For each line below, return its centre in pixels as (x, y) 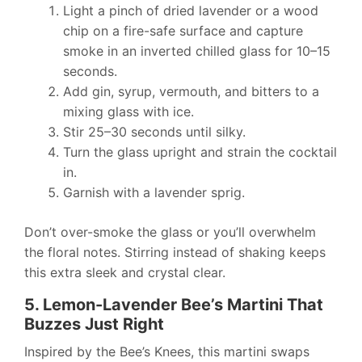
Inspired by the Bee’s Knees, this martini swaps (167, 352)
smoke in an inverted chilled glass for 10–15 (197, 51)
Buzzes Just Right (94, 324)
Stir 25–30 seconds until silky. (154, 132)
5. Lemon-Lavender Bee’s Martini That (174, 305)
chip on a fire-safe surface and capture (183, 31)
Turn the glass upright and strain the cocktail (200, 152)
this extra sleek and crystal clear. (125, 273)
